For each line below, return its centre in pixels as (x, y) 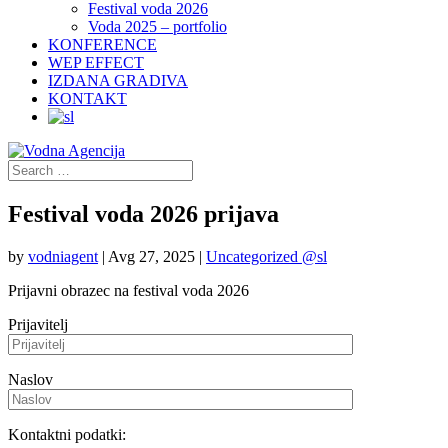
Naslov (30, 379)
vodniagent (63, 256)
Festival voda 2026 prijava (143, 213)
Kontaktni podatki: (67, 434)
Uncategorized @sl (266, 256)
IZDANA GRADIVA (118, 80)
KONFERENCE (102, 44)
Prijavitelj (38, 324)
